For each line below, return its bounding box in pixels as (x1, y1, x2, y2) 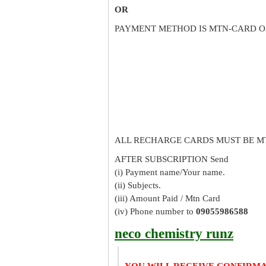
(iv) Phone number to (115, 207, 196, 216)
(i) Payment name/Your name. (115, 167, 225, 177)
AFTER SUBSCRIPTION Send (115, 154, 229, 164)
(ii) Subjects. (115, 180, 161, 190)
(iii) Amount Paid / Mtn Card (115, 194, 220, 203)
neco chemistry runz (115, 226, 233, 241)
